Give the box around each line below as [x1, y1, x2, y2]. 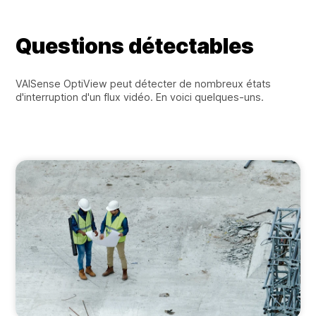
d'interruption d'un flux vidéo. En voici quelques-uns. [16, 90, 265, 103]
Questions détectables [16, 32, 255, 59]
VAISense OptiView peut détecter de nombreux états [16, 77, 272, 90]
